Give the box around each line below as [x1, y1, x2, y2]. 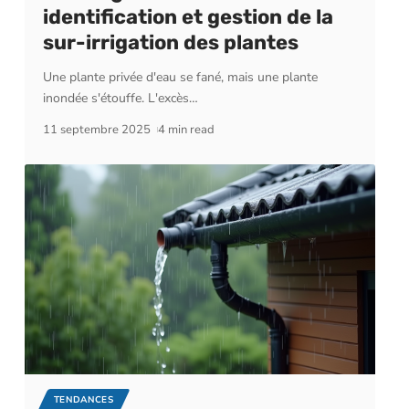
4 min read [158, 121, 215, 138]
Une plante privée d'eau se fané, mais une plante [42, 68, 318, 86]
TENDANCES [53, 393, 114, 406]
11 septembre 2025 [42, 121, 151, 138]
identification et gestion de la [42, 4, 333, 29]
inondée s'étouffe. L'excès [42, 89, 189, 107]
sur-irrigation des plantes [42, 29, 299, 55]
